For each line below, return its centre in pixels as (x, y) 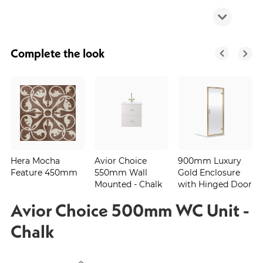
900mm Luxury (210, 160)
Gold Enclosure (209, 172)
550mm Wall (121, 172)
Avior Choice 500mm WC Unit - (130, 210)
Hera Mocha (35, 160)
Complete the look (58, 53)
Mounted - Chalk (128, 184)
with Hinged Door (215, 184)
